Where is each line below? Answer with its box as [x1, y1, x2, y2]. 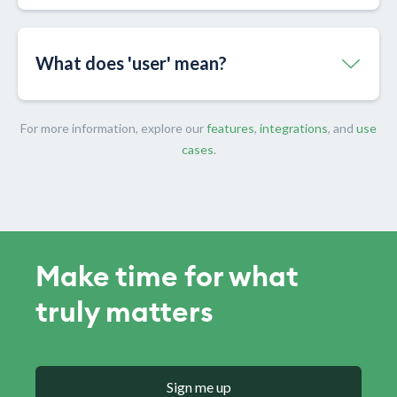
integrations [260, 121, 328, 136]
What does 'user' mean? [35, 52, 227, 74]
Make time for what [35, 263, 299, 292]
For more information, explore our [20, 121, 206, 136]
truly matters [35, 299, 214, 328]
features [206, 121, 254, 136]
